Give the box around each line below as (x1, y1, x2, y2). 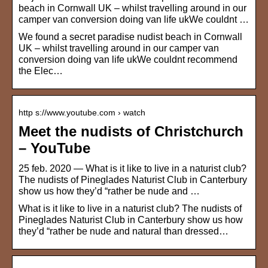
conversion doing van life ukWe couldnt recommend (19, 54, 237, 65)
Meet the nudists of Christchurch (19, 123, 243, 140)
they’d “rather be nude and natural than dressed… (19, 226, 229, 237)
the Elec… (19, 66, 63, 77)
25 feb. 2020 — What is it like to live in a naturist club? (19, 163, 246, 174)
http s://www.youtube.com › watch (19, 108, 145, 118)
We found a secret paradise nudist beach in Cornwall (19, 32, 242, 42)
